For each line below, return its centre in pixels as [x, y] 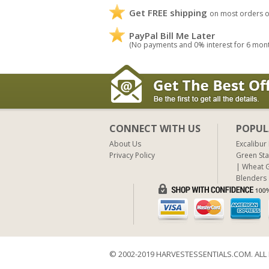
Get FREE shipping [168, 12]
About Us [125, 144]
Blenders [251, 178]
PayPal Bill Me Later [172, 35]
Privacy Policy [132, 155]
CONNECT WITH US [155, 128]
